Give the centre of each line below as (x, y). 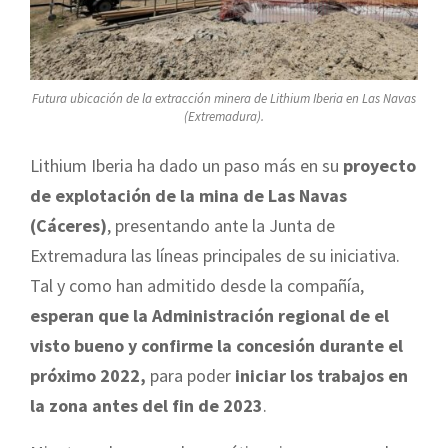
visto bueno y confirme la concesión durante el (216, 346)
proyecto (379, 166)
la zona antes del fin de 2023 (146, 406)
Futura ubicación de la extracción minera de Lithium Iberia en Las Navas (224, 98)
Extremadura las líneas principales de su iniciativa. (215, 256)
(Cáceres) (68, 226)
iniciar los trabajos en (321, 376)
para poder (190, 376)
